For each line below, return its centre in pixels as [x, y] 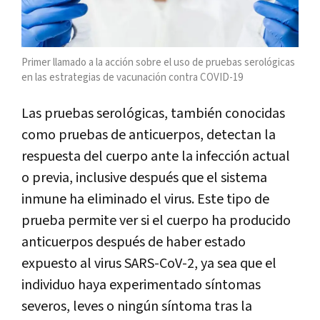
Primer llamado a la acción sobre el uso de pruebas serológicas [158, 63]
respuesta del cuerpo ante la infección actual [156, 157]
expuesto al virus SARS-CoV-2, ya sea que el [149, 264]
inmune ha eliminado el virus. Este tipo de [145, 200]
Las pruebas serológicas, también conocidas [153, 114]
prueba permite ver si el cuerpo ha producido [156, 221]
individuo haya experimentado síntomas [141, 285]
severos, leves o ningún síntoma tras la [137, 307]
